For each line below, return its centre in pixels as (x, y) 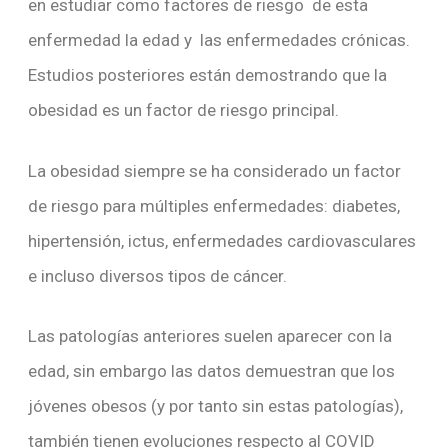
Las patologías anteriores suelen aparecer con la (209, 336)
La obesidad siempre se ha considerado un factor (214, 170)
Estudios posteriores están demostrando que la (207, 75)
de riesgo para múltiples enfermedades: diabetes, (213, 205)
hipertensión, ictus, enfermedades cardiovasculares (221, 240)
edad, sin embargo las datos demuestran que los (211, 371)
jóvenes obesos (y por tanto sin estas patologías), (215, 406)
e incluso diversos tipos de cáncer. (157, 275)
